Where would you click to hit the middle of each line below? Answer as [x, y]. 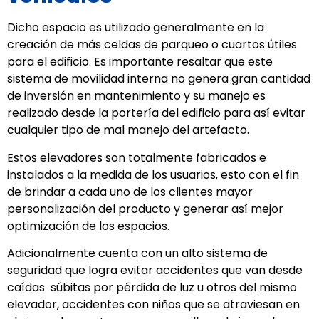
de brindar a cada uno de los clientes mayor [130, 192]
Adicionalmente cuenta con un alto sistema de [137, 253]
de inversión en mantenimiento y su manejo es [136, 96]
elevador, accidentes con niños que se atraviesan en [153, 304]
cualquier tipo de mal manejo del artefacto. [128, 130]
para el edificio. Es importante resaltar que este [140, 62]
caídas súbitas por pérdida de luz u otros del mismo [152, 287]
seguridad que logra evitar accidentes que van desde [155, 270]
